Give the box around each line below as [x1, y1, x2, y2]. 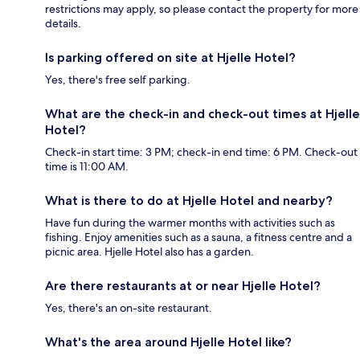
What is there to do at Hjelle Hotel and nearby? [45, 193, 333, 209]
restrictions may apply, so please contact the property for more [45, 2, 358, 17]
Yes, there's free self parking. [45, 72, 190, 88]
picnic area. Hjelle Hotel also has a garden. [45, 244, 254, 260]
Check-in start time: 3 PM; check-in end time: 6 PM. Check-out [45, 145, 358, 160]
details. [45, 16, 81, 31]
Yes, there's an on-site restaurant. [45, 301, 212, 316]
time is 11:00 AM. [45, 159, 129, 174]
